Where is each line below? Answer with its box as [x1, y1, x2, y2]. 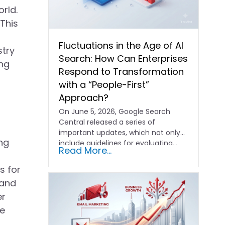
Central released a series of [59, 117, 156, 128]
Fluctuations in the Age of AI [59, 39, 184, 52]
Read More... [59, 144, 112, 157]
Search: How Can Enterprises [59, 52, 188, 65]
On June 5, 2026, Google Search [59, 106, 171, 117]
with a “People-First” [59, 78, 150, 91]
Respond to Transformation [59, 65, 184, 78]
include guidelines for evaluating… [59, 138, 178, 149]
